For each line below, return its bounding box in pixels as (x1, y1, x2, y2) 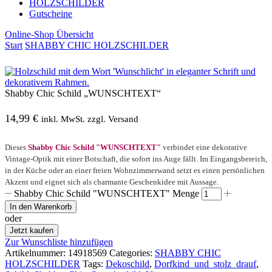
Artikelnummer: (5, 248, 68, 259)
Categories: (109, 248, 152, 259)
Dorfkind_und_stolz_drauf (154, 259, 256, 270)
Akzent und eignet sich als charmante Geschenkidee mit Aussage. (5, 177, 219, 187)
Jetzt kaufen (10, 226, 53, 236)
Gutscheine (29, 8, 72, 19)
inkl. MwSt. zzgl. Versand (41, 114, 138, 124)
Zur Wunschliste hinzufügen (5, 237, 113, 248)
